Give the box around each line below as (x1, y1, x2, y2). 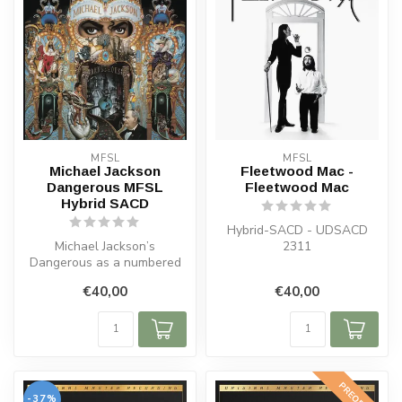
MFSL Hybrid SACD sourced (26, 270, 184, 288)
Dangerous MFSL (47, 179, 163, 196)
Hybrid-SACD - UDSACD (226, 222, 368, 240)
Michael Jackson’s (55, 238, 155, 256)
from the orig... (64, 286, 146, 304)
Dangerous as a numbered (29, 254, 181, 272)
